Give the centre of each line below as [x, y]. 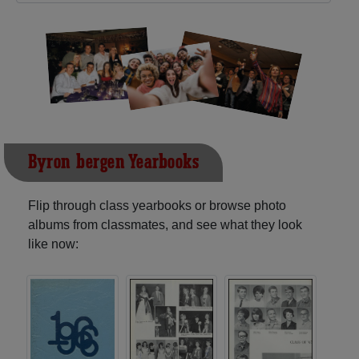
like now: [53, 244]
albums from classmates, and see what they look [165, 224]
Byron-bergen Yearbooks [113, 162]
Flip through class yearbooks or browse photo [157, 205]
